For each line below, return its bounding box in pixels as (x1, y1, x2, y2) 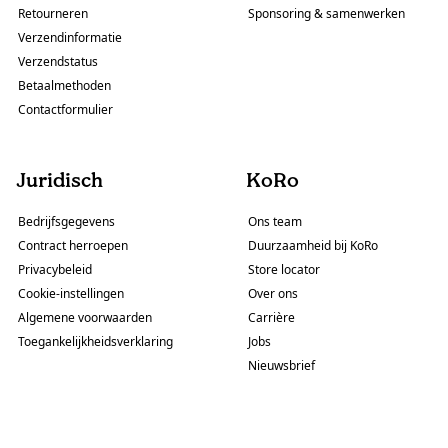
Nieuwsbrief (248, 357, 315, 375)
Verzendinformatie (18, 29, 122, 47)
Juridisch (16, 168, 103, 193)
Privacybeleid (18, 261, 92, 279)
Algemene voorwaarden (18, 309, 152, 327)
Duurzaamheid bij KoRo (248, 237, 378, 255)
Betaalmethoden (18, 77, 111, 95)
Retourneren (18, 5, 88, 23)
